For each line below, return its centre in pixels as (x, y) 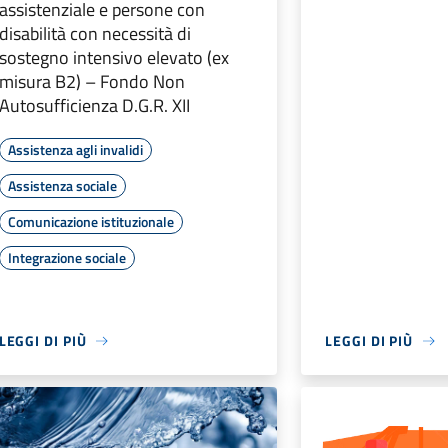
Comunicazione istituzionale (90, 222)
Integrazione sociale (66, 258)
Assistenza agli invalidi (75, 150)
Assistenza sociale (62, 186)
